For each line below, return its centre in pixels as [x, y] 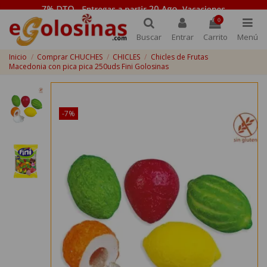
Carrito [215, 37]
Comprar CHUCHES [70, 57]
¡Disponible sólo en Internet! [109, 97]
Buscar [149, 37]
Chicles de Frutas [179, 57]
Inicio [18, 57]
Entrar [182, 37]
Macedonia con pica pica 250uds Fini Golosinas [89, 67]
